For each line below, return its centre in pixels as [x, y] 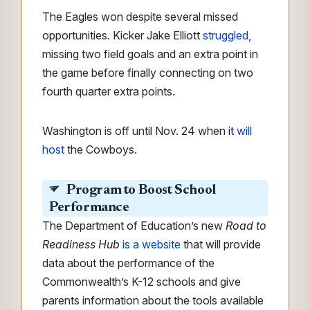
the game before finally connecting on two [148, 73]
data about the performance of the [128, 263]
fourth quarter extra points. [110, 91]
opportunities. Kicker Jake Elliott [122, 35]
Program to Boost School [141, 190]
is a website [152, 244]
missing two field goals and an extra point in [150, 54]
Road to [246, 226]
